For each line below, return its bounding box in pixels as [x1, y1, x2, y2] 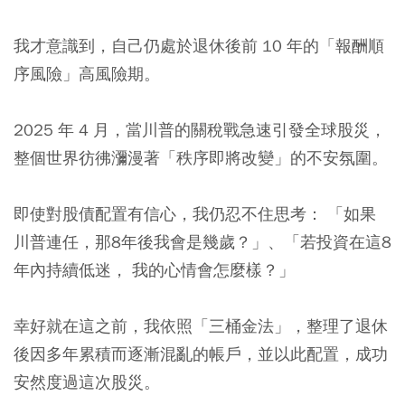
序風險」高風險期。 [14, 63, 160, 85]
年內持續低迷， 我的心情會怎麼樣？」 [14, 259, 295, 281]
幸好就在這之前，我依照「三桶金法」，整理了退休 [14, 316, 388, 337]
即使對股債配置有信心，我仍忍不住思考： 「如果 [14, 203, 376, 225]
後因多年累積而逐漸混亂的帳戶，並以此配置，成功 [14, 344, 388, 365]
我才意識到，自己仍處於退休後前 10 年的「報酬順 [14, 35, 384, 57]
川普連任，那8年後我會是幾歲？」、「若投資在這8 [14, 231, 391, 253]
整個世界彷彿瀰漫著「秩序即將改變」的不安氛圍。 [14, 147, 388, 169]
